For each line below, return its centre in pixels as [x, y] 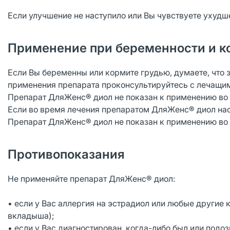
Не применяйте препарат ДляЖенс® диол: [91, 179]
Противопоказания [66, 154]
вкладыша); [31, 216]
